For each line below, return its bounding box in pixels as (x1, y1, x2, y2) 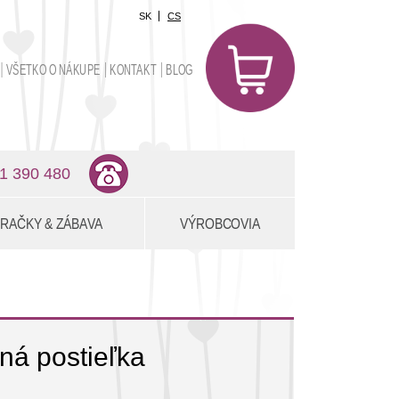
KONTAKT (110, 62, 157, 77)
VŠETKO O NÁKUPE (5, 62, 101, 77)
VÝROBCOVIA (180, 215, 260, 232)
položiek (250, 50, 299, 65)
